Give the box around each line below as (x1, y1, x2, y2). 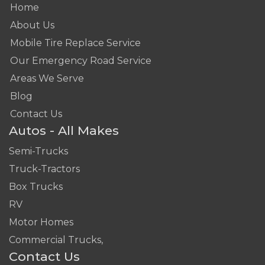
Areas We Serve (10, 73, 84, 85)
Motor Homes (9, 216, 73, 228)
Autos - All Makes (9, 123, 119, 138)
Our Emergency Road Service (10, 55, 151, 67)
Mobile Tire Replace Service (10, 37, 141, 49)
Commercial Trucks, (9, 234, 103, 246)
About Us (10, 20, 54, 31)
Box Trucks (9, 181, 63, 193)
